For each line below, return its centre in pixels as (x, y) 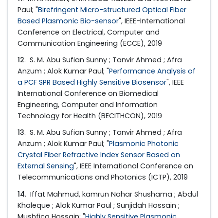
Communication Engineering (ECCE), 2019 (90, 44)
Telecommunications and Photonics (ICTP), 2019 (103, 177)
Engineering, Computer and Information (88, 105)
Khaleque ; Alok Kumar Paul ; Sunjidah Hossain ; (99, 205)
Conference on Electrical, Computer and (89, 32)
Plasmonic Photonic (144, 144)
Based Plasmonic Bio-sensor (68, 21)
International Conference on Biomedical (88, 94)
